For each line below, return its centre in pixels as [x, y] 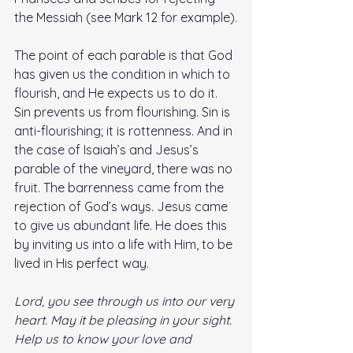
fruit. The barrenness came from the [121, 188]
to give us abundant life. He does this [122, 226]
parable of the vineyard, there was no [125, 169]
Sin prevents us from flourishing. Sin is [124, 112]
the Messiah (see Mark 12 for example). [126, 18]
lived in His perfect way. [82, 264]
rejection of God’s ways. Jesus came [123, 207]
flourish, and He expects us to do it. [117, 93]
